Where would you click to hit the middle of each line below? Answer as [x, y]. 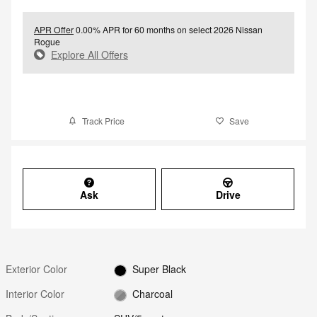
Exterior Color [36, 269]
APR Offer [54, 29]
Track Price [103, 121]
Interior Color [35, 294]
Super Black [159, 269]
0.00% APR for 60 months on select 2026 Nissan [168, 29]
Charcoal [152, 294]
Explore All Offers [90, 54]
